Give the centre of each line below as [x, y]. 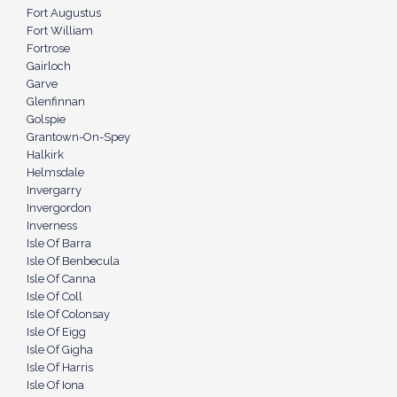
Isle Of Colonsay [68, 314]
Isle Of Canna [61, 279]
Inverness [52, 226]
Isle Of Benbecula [73, 261]
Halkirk [45, 155]
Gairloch [49, 66]
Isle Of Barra [59, 243]
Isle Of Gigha [60, 350]
